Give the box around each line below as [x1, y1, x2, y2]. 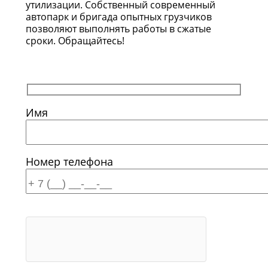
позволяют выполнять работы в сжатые [26, 22, 211, 36]
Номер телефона [26, 154, 113, 169]
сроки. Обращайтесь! [26, 34, 124, 48]
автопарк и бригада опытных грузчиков [26, 10, 212, 24]
